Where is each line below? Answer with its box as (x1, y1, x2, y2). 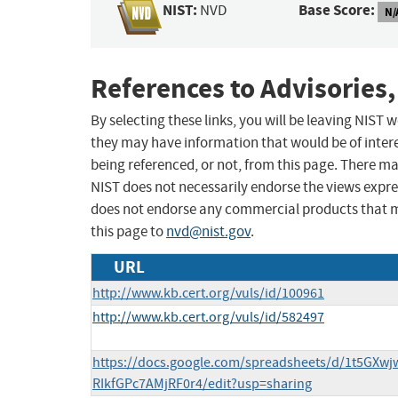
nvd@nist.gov (166, 222, 251, 242)
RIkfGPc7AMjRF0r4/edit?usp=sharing (92, 375, 312, 394)
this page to (91, 222, 166, 242)
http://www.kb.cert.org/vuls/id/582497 (92, 308, 324, 327)
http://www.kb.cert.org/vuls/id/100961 (92, 284, 324, 303)
